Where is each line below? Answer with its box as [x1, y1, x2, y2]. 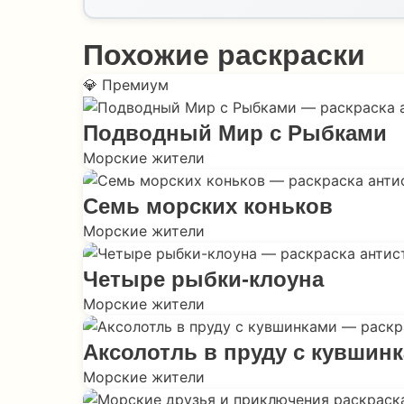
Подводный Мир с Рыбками [83, 121, 387, 145]
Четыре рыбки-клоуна [83, 267, 324, 291]
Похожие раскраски [83, 39, 365, 71]
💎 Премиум [83, 76, 169, 94]
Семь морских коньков [83, 194, 333, 218]
